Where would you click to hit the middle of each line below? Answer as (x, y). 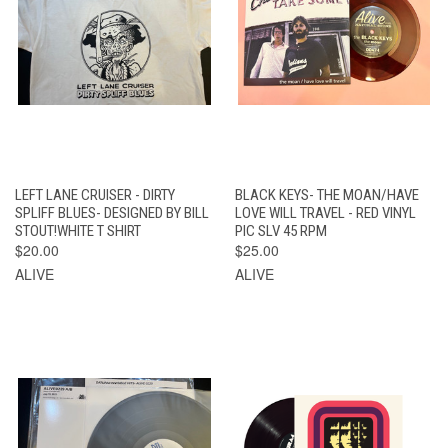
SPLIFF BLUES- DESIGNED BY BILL (112, 212)
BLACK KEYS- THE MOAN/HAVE (326, 194)
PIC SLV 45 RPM (280, 230)
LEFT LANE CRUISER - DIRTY (95, 194)
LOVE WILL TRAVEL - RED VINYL (325, 212)
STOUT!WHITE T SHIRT (78, 230)
